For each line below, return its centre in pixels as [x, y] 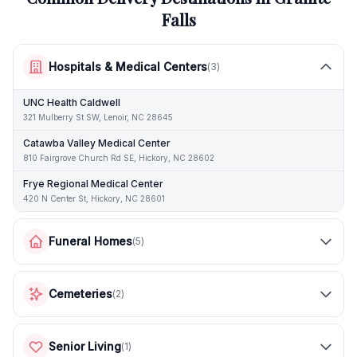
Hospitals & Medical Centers [128, 67]
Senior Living [85, 346]
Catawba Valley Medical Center [97, 143]
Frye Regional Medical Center [93, 184]
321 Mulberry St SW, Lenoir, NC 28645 [98, 117]
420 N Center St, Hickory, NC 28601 [94, 198]
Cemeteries [80, 294]
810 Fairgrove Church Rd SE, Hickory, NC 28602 [119, 158]
